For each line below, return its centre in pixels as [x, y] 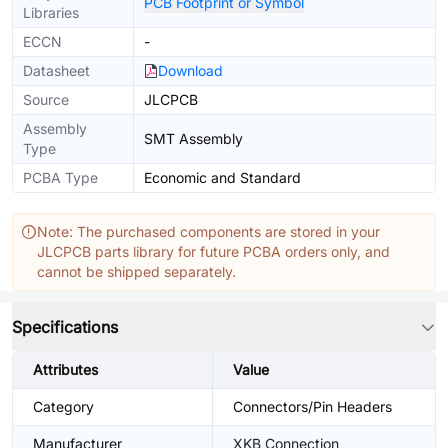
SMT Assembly [193, 138]
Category [63, 406]
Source [46, 99]
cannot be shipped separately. [136, 271]
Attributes [65, 369]
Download [190, 70]
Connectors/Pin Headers [312, 406]
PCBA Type [60, 177]
